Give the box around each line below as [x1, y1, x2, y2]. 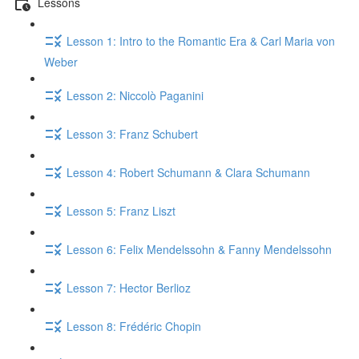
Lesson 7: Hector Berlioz [67, 279, 191, 296]
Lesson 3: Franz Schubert [67, 125, 198, 142]
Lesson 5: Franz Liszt [67, 202, 175, 219]
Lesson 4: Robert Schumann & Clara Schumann [67, 163, 310, 180]
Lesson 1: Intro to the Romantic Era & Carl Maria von [67, 32, 335, 49]
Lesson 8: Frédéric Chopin [67, 317, 201, 334]
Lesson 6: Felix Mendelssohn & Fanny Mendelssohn [67, 240, 332, 257]
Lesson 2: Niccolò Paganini [67, 87, 204, 103]
